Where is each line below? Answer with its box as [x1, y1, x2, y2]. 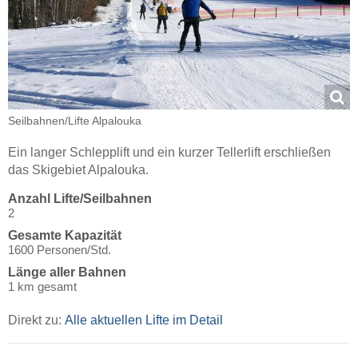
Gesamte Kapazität [8, 229, 121, 243]
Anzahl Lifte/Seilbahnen [8, 192, 152, 206]
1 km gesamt [8, 280, 77, 294]
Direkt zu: [8, 313, 65, 328]
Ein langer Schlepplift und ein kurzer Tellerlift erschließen [8, 145, 331, 160]
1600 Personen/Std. [8, 243, 111, 257]
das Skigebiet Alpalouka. [8, 163, 149, 177]
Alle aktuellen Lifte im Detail [65, 313, 223, 328]
